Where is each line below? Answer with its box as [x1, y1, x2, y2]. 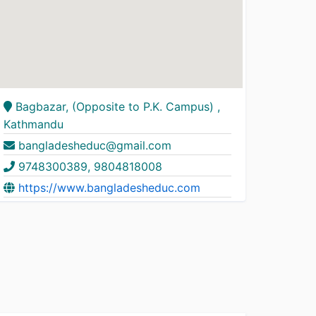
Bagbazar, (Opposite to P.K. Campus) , [12, 99, 221, 114]
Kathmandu [4, 117, 64, 131]
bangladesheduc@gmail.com [15, 138, 172, 152]
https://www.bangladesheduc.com [18, 181, 201, 195]
